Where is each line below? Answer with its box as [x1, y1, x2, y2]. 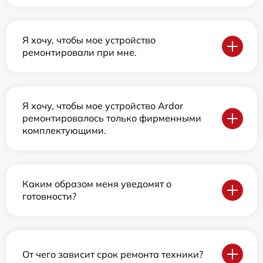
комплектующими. [22, 124, 106, 136]
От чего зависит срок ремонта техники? [22, 248, 203, 260]
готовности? [22, 190, 76, 202]
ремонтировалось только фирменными [22, 112, 201, 124]
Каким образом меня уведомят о [22, 178, 171, 190]
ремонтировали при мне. [22, 46, 137, 58]
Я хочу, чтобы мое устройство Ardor [22, 100, 183, 112]
